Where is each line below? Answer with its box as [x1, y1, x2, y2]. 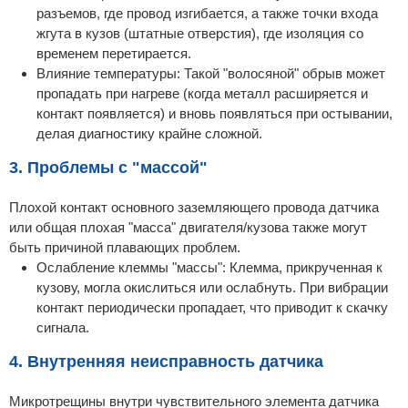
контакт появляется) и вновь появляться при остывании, [36, 106, 393, 122]
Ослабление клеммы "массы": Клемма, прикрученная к [36, 260, 382, 276]
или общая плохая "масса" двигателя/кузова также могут [9, 219, 367, 236]
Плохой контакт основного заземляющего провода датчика [9, 199, 379, 216]
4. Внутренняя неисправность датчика [9, 352, 323, 372]
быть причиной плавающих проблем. [9, 240, 240, 256]
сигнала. [36, 320, 89, 336]
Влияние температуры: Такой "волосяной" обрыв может [36, 66, 385, 82]
